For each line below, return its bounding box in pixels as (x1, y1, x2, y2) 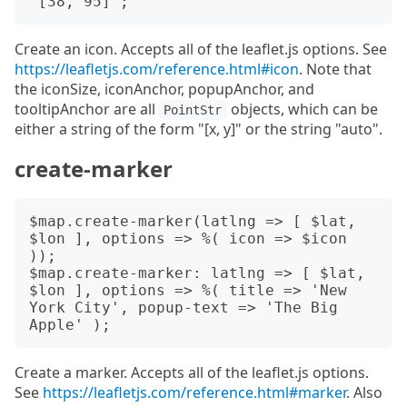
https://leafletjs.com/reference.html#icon (15, 59, 299, 80)
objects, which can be (226, 99, 378, 120)
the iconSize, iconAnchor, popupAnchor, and (15, 79, 314, 100)
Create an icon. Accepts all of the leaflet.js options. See (15, 39, 387, 60)
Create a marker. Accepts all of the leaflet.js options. (15, 362, 369, 383)
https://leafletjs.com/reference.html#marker (43, 382, 346, 403)
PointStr (164, 103, 223, 118)
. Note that (299, 59, 372, 80)
